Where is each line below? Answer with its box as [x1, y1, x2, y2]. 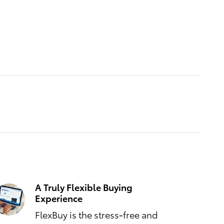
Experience [35, 191, 82, 204]
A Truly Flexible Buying [35, 180, 132, 193]
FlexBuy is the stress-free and [35, 207, 158, 220]
